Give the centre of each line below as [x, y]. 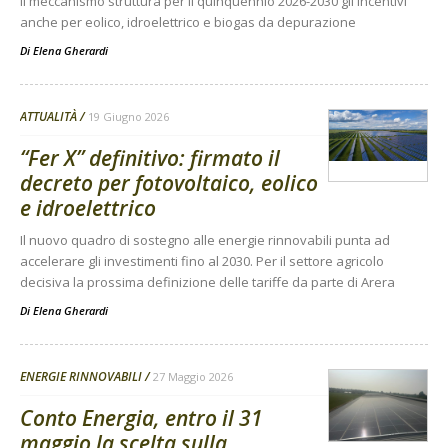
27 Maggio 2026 [193, 377]
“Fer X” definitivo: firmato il [150, 158]
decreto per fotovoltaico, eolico [169, 183]
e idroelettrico [88, 208]
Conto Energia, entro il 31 [141, 418]
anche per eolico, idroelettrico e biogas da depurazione [188, 22]
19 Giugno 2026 [128, 117]
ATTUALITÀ [48, 117]
